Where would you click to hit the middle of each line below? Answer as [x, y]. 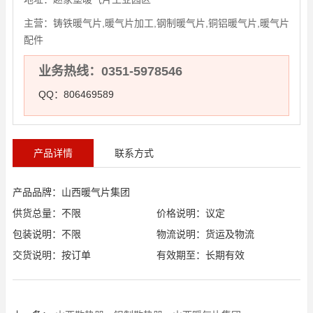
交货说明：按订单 [52, 255]
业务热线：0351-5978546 [110, 71]
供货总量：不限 [47, 213]
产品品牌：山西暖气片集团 [71, 192]
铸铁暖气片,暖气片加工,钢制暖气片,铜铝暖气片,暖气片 [171, 23]
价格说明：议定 [191, 213]
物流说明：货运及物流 [205, 234]
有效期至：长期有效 [201, 255]
